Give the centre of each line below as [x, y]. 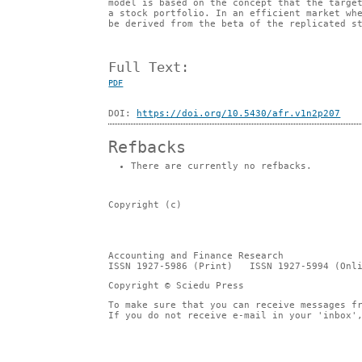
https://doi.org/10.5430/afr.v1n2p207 [239, 114]
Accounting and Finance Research [196, 255]
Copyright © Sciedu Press [177, 286]
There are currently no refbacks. [222, 166]
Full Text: [149, 67]
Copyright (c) [145, 204]
